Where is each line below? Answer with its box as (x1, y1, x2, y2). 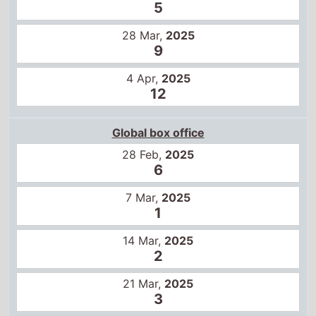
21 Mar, (123, 276, 164, 291)
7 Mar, (126, 190, 162, 205)
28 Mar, (121, 28, 166, 42)
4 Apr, (126, 71, 162, 85)
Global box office (111, 125, 205, 140)
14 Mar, (123, 233, 164, 248)
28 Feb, (122, 147, 165, 162)
